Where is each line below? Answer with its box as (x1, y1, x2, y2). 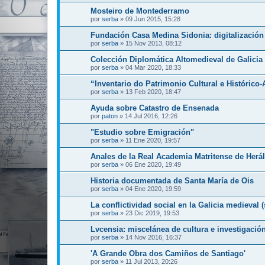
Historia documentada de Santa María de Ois (91, 176, 254, 185)
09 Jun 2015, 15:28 (125, 15, 180, 22)
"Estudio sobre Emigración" (91, 128, 194, 137)
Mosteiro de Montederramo (91, 7, 189, 15)
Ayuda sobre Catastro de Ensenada (91, 104, 219, 112)
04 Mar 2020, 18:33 (125, 64, 181, 71)
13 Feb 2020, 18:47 (125, 88, 181, 95)
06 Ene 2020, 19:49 (125, 161, 181, 168)
